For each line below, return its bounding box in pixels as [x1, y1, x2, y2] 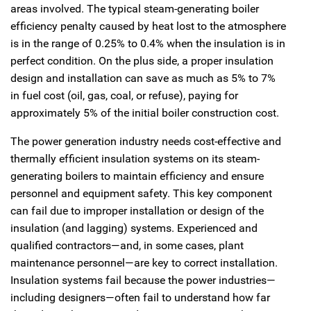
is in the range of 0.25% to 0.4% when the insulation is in [10, 37, 285, 50]
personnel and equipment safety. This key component [10, 187, 272, 200]
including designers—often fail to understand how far [10, 291, 270, 304]
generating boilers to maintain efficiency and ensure [10, 169, 264, 183]
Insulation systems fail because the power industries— [10, 274, 276, 287]
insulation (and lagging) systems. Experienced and [10, 221, 258, 235]
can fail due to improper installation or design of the [10, 204, 264, 217]
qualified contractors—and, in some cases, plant [10, 239, 244, 252]
